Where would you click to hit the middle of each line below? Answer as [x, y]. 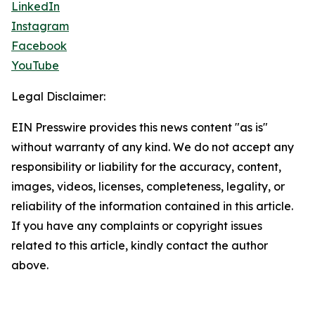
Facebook [39, 46]
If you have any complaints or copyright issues [137, 226]
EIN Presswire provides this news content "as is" [140, 128]
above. [30, 265]
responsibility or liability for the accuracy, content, [146, 167]
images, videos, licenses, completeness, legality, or [148, 187]
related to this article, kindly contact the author [140, 246]
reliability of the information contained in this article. [152, 206]
